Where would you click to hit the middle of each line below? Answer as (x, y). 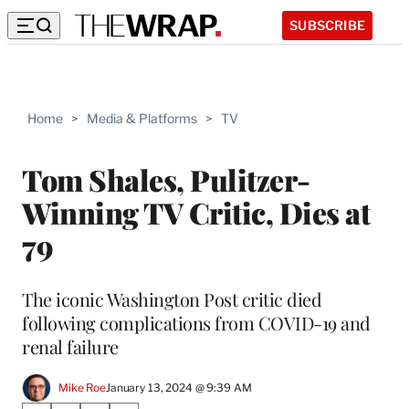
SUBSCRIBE (327, 25)
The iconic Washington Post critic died (172, 299)
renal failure (70, 346)
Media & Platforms (142, 118)
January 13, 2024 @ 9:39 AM (178, 388)
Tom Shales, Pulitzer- (166, 179)
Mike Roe (82, 388)
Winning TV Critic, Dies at (196, 212)
